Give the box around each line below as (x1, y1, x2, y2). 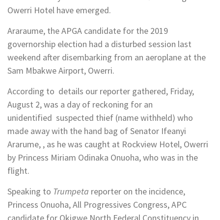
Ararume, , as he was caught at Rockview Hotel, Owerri (7, 138, 208, 150)
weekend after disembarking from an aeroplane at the (7, 52, 206, 63)
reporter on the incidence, (89, 186, 185, 197)
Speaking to (7, 186, 53, 197)
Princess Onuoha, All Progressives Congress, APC (7, 199, 187, 211)
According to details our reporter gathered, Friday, (7, 85, 194, 97)
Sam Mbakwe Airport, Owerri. (7, 65, 114, 77)
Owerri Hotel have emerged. (7, 4, 111, 16)
